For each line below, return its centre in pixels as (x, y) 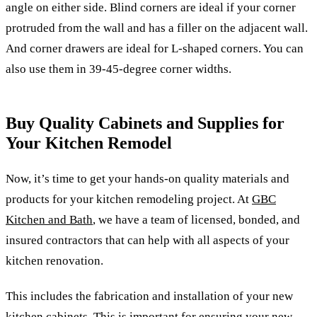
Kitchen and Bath (49, 219)
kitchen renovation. (54, 260)
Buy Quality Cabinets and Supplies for (145, 123)
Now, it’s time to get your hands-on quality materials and (148, 178)
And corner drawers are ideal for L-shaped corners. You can (155, 49)
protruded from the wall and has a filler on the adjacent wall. (157, 28)
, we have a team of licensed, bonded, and (196, 219)
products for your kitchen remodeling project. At (129, 199)
